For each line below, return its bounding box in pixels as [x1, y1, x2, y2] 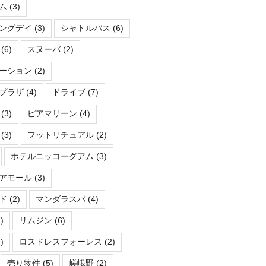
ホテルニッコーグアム [10, 151, 94, 161]
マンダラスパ [35, 194, 85, 204]
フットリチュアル [27, 130, 94, 140]
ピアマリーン [27, 109, 77, 119]
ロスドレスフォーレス [18, 237, 102, 247]
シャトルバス [60, 23, 110, 33]
